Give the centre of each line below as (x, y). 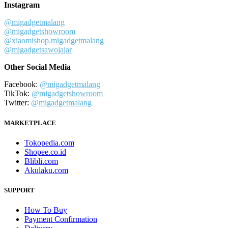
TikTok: (18, 94)
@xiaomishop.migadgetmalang (54, 41)
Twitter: (18, 103)
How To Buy (46, 210)
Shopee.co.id (45, 152)
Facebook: (22, 84)
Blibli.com (41, 161)
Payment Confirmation (61, 219)
